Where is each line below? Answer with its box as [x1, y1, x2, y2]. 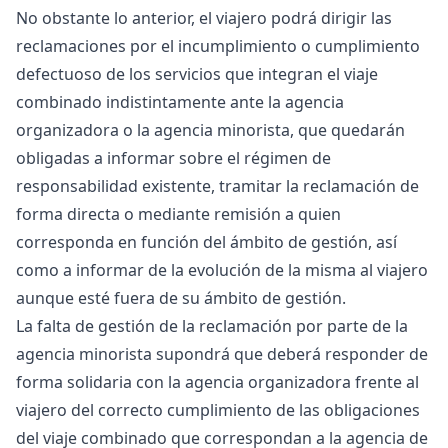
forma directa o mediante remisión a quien [16, 203, 341, 225]
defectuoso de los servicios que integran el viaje [16, 63, 378, 85]
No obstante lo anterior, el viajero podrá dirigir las [16, 7, 392, 29]
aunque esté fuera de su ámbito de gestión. [16, 287, 346, 309]
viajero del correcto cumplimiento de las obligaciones [16, 399, 420, 421]
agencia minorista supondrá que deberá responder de [16, 343, 428, 365]
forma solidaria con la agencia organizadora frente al [16, 371, 419, 393]
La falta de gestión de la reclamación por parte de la [16, 315, 408, 337]
